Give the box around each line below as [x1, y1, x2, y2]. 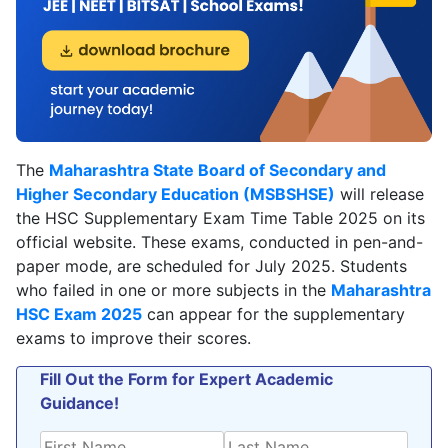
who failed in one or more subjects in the [16, 279, 331, 300]
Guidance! [40, 392, 119, 413]
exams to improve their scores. [16, 327, 251, 348]
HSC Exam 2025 [16, 303, 142, 324]
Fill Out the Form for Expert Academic [40, 368, 333, 389]
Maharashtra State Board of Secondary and [49, 159, 386, 180]
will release [335, 183, 424, 204]
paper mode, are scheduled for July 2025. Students [16, 255, 407, 276]
